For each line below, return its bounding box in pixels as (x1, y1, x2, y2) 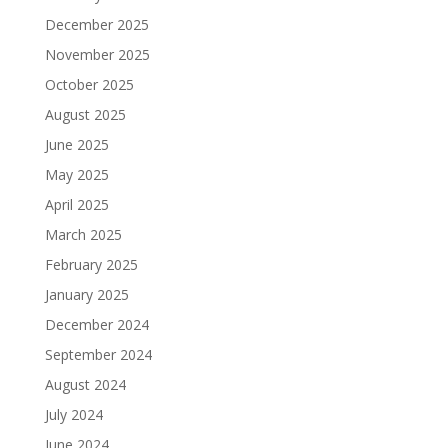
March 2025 (44, 225, 122, 245)
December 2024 (44, 315, 149, 335)
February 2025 (44, 255, 138, 275)
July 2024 (44, 405, 103, 425)
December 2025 (44, 15, 149, 35)
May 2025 (44, 165, 109, 185)
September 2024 (44, 345, 152, 365)
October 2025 (44, 75, 134, 95)
